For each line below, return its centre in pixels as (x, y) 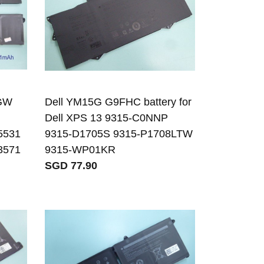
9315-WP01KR (80, 149)
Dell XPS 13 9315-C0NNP (107, 118)
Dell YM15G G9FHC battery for (118, 102)
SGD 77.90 (71, 165)
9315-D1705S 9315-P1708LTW (119, 133)
